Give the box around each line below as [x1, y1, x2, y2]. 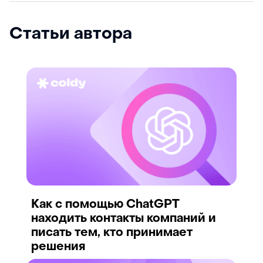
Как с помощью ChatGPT [31, 199, 180, 211]
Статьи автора [9, 26, 132, 42]
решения [31, 241, 85, 253]
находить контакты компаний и [31, 213, 216, 225]
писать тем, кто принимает [31, 227, 193, 239]
